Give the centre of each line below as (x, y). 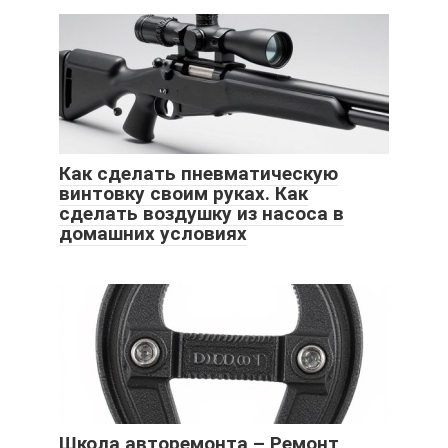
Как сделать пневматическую (198, 173)
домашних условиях (153, 233)
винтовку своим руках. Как (183, 193)
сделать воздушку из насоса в (201, 213)
